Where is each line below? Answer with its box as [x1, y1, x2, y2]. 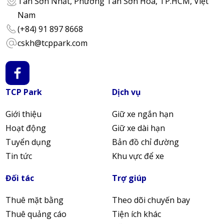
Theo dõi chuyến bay [112, 194, 190, 205]
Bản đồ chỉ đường [112, 136, 179, 147]
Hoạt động [5, 122, 46, 133]
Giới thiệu [5, 108, 41, 119]
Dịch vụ [112, 86, 141, 97]
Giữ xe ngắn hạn [112, 108, 173, 119]
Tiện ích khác [112, 208, 161, 219]
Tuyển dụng [5, 136, 51, 147]
